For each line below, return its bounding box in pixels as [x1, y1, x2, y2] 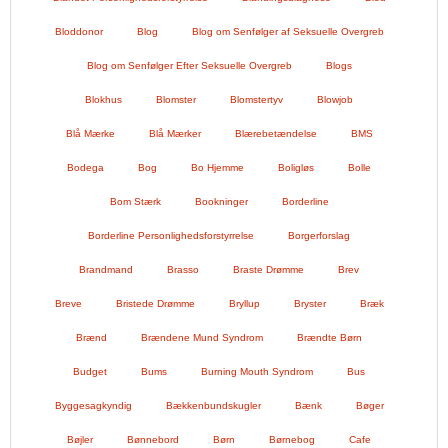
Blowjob [317, 94, 353, 106]
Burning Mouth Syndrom [201, 366, 313, 378]
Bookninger [194, 196, 248, 208]
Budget [73, 366, 107, 378]
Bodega [67, 162, 104, 174]
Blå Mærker [148, 128, 201, 140]
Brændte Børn [297, 332, 362, 344]
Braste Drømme [233, 264, 304, 276]
